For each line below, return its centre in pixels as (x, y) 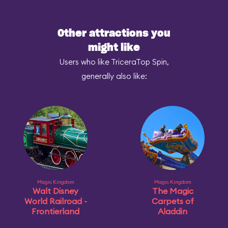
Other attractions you (114, 34)
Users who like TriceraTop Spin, (114, 62)
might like (114, 48)
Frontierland (55, 211)
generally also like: (114, 76)
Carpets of (173, 201)
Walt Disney (55, 191)
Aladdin (173, 211)
